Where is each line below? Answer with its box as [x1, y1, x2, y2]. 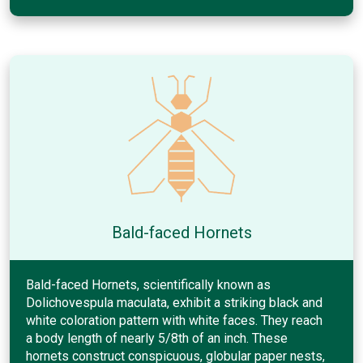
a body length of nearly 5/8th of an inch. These [26, 330, 288, 346]
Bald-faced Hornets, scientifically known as [26, 276, 271, 293]
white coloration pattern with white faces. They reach [26, 312, 322, 328]
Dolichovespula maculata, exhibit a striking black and [26, 294, 322, 310]
